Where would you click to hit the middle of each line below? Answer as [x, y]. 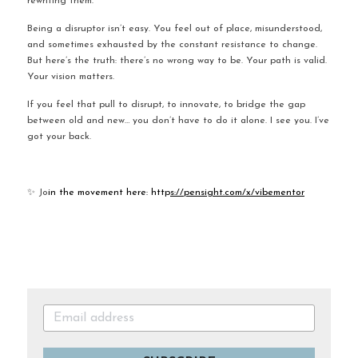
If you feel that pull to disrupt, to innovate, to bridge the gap [166, 105]
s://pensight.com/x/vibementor [237, 193]
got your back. [59, 137]
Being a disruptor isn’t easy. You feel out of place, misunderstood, [175, 29]
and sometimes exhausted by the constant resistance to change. [172, 45]
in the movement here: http [109, 193]
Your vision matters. [71, 77]
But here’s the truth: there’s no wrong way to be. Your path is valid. [177, 61]
